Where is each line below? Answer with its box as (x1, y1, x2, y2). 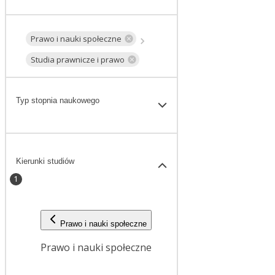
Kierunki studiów (16, 156, 74, 166)
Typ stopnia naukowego (16, 96, 99, 106)
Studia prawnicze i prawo (31, 53, 125, 65)
